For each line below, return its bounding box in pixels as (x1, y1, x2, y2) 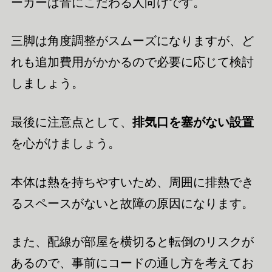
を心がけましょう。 (10, 137, 120, 151)
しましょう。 (10, 76, 84, 90)
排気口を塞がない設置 (132, 115, 254, 129)
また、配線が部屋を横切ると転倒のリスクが (10, 235, 254, 249)
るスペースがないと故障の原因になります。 (10, 196, 254, 210)
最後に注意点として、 (10, 115, 132, 129)
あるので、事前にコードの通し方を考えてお (10, 256, 254, 270)
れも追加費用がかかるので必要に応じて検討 (10, 55, 254, 69)
